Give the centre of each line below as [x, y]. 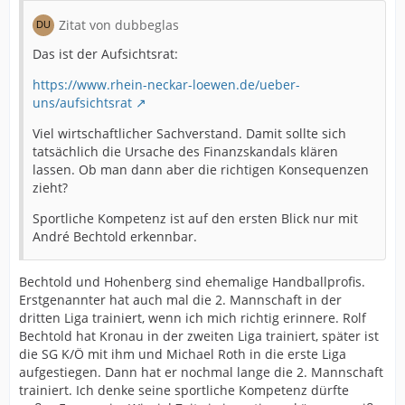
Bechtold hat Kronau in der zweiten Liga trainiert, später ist [199, 335]
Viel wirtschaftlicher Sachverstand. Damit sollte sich [189, 133]
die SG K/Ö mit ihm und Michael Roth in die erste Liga [183, 353]
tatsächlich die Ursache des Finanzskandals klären [185, 151]
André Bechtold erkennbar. [115, 236]
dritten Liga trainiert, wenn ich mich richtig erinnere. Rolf [193, 317]
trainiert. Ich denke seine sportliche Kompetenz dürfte [184, 390]
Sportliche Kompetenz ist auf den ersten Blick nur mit [195, 218]
